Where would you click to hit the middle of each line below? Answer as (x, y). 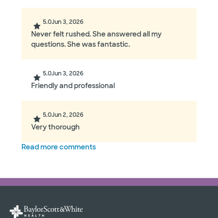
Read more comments (59, 147)
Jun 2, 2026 (68, 115)
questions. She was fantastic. (81, 45)
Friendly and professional (73, 86)
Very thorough (55, 127)
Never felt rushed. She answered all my (96, 34)
